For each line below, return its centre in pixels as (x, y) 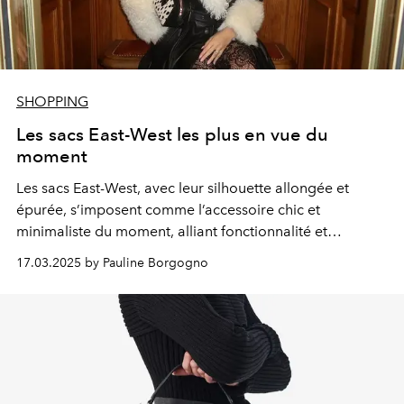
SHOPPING (52, 101)
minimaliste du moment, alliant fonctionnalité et (172, 231)
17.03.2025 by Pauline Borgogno (112, 262)
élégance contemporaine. (101, 252)
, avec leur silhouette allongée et (243, 188)
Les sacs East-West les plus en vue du (172, 134)
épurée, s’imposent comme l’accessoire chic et (168, 209)
